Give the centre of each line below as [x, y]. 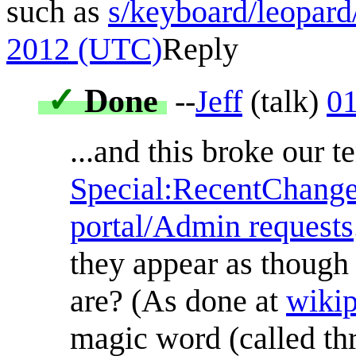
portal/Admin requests [212, 226]
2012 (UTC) [84, 48]
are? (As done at [178, 300]
